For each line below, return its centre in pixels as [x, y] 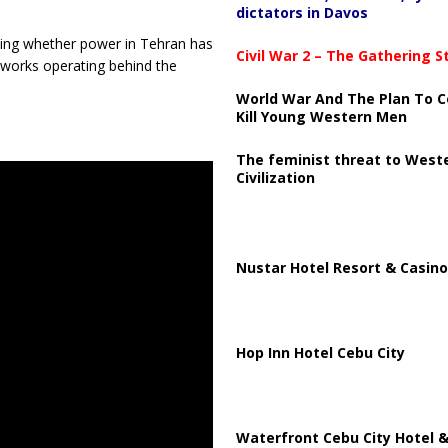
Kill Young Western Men [321, 116]
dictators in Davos [301, 12]
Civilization [275, 177]
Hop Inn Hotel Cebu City [320, 352]
